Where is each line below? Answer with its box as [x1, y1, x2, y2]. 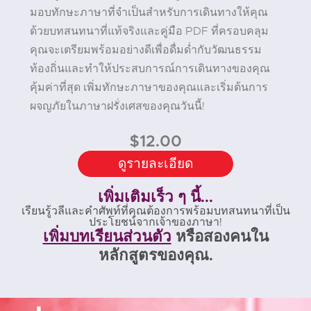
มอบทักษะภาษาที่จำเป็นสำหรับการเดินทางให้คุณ [29, 6, 268, 18]
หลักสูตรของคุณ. [98, 248, 213, 264]
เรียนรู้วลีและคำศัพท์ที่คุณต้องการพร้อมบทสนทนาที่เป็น [21, 205, 290, 217]
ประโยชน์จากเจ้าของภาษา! [89, 217, 222, 228]
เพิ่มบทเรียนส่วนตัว [42, 229, 171, 246]
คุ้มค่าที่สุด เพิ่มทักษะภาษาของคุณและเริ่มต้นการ [29, 81, 268, 93]
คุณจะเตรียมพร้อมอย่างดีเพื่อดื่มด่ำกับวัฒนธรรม [29, 44, 262, 56]
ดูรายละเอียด [118, 157, 193, 171]
